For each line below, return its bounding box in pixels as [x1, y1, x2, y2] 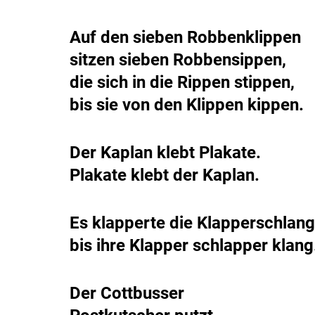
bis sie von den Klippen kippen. [70, 94, 304, 115]
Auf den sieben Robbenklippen [70, 27, 301, 47]
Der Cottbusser [70, 283, 184, 303]
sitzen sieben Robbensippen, [70, 49, 286, 70]
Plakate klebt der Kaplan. [70, 165, 259, 185]
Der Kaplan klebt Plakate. [70, 142, 261, 162]
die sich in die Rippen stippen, [70, 72, 295, 92]
